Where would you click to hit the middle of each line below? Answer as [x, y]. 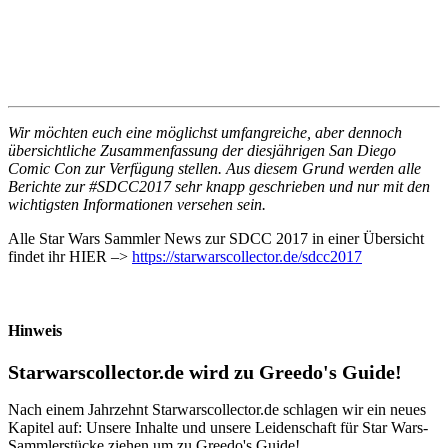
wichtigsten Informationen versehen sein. [137, 205]
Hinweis [35, 330]
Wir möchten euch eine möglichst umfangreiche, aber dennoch [205, 133]
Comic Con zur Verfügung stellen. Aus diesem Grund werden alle [214, 169]
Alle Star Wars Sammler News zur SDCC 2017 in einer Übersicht [216, 239]
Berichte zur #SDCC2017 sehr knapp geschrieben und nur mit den [219, 187]
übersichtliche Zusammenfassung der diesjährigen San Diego [202, 151]
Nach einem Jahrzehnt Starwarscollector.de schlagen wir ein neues [217, 409]
